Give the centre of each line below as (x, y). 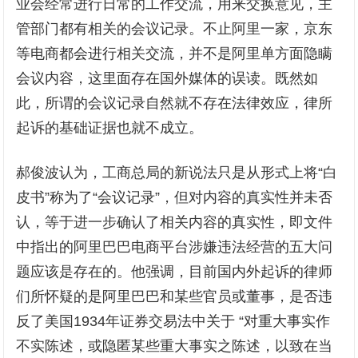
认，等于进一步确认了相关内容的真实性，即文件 (175, 223)
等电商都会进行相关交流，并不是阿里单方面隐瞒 (175, 54)
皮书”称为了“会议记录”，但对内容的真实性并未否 (175, 198)
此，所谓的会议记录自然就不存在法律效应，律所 (175, 103)
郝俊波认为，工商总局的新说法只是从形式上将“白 (177, 173)
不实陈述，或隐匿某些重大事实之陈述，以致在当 (175, 346)
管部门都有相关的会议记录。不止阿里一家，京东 (175, 29)
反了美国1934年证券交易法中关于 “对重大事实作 (173, 322)
